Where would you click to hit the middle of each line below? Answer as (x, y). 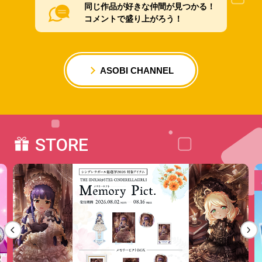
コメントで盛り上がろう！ (133, 18)
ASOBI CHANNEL (137, 70)
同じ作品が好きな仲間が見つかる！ (149, 6)
